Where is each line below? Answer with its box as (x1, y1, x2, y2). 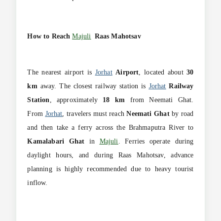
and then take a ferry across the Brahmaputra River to (27, 124, 194, 132)
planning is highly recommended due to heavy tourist (27, 165, 194, 173)
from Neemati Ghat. (125, 96, 194, 104)
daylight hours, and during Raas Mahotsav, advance (27, 151, 194, 159)
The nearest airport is (27, 69, 95, 76)
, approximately (49, 96, 103, 104)
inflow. (27, 179, 48, 187)
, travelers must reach (62, 110, 127, 118)
